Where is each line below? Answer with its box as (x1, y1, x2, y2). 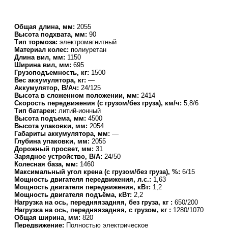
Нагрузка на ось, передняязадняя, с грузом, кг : (14, 206, 173, 214)
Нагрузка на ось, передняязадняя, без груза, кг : (14, 198, 175, 206)
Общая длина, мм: (14, 22, 77, 31)
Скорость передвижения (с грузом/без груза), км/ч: (14, 99, 184, 107)
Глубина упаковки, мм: (14, 137, 92, 145)
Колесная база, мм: (14, 160, 80, 168)
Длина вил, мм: (14, 53, 67, 61)
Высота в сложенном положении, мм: (14, 91, 141, 99)
